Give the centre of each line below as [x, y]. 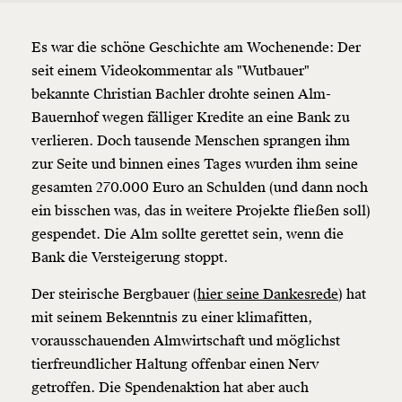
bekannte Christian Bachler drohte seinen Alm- [181, 95]
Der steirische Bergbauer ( [114, 295]
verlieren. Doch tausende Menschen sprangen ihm [191, 141]
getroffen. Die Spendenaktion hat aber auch [170, 388]
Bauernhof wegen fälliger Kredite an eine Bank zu [191, 118]
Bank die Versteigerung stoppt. [131, 258]
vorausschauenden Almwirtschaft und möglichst [186, 341]
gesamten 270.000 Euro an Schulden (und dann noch [200, 188]
